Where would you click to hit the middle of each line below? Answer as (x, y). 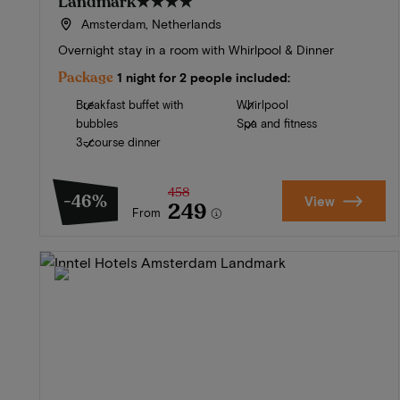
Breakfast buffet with (130, 105)
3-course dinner (118, 142)
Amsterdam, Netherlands (149, 24)
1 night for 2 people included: (204, 78)
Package (86, 78)
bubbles (97, 124)
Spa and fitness (277, 124)
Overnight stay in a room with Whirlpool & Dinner (196, 50)
